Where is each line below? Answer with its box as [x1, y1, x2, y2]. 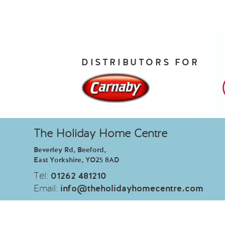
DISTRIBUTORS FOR [81, 58, 199, 67]
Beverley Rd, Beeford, [34, 147, 106, 154]
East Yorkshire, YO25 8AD [34, 157, 120, 164]
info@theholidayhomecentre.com [60, 184, 204, 194]
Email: [34, 184, 61, 194]
